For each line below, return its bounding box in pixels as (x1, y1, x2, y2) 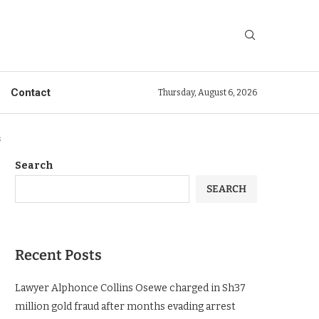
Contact (11, 86, 51, 99)
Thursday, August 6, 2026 (158, 88, 257, 98)
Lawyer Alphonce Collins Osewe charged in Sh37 (15, 282, 246, 294)
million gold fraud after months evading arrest (15, 300, 236, 313)
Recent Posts (15, 246, 102, 263)
